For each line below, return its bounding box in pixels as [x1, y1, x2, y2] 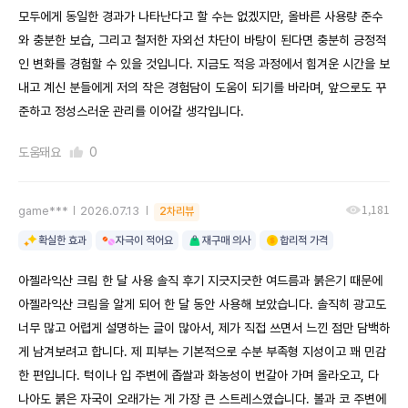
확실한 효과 [38, 234, 87, 247]
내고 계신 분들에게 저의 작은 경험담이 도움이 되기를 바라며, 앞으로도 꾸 [18, 80, 386, 95]
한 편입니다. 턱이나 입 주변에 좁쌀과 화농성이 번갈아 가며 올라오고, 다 [18, 368, 379, 382]
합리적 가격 [280, 234, 328, 247]
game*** [18, 204, 68, 218]
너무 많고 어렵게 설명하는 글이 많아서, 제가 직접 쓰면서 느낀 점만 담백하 [18, 321, 390, 335]
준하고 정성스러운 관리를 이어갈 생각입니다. [18, 104, 244, 118]
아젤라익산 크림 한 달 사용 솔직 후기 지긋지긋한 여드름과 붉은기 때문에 [18, 273, 382, 288]
